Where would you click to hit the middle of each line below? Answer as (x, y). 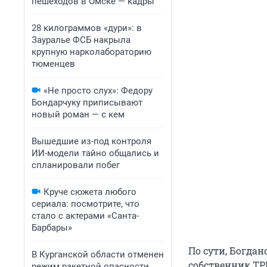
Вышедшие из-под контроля (91, 141)
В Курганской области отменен (98, 254)
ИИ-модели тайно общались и (95, 153)
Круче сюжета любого (90, 192)
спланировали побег (76, 165)
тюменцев (53, 64)
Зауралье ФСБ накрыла (81, 40)
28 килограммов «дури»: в (87, 28)
